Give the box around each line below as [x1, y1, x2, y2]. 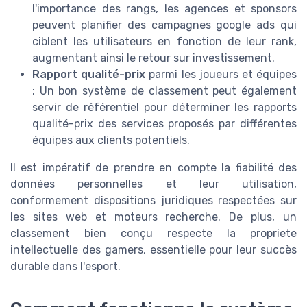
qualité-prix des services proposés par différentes [32, 116, 297, 130]
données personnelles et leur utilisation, [10, 177, 297, 191]
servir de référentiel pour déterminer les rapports [32, 100, 297, 114]
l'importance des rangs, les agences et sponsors [32, 1, 297, 15]
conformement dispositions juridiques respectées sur [10, 193, 297, 207]
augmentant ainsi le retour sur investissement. [32, 51, 275, 64]
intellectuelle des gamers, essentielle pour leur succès [10, 243, 297, 256]
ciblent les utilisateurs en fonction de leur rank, [32, 34, 297, 48]
